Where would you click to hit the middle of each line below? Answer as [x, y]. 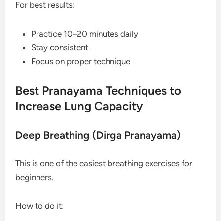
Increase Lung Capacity [79, 106]
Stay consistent [60, 47]
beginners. [35, 177]
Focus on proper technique [81, 61]
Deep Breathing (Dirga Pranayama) [98, 135]
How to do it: [40, 205]
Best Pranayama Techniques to [98, 90]
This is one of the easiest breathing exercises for [104, 163]
